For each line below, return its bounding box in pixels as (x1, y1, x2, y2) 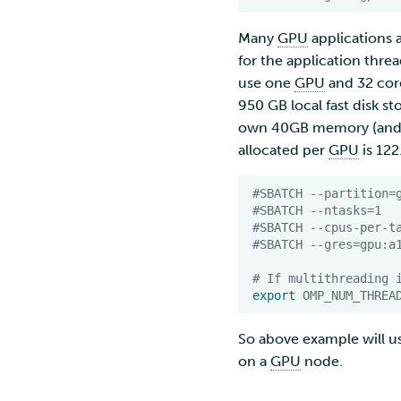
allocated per (238, 141, 328, 158)
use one (238, 74, 294, 91)
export (252, 287, 295, 303)
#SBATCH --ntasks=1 (252, 202, 381, 218)
